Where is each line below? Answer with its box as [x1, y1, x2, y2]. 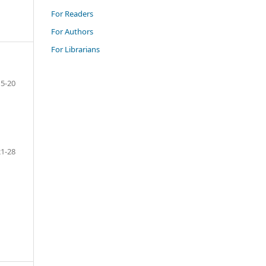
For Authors [51, 26, 93, 37]
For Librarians [51, 43, 100, 55]
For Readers [51, 8, 93, 19]
